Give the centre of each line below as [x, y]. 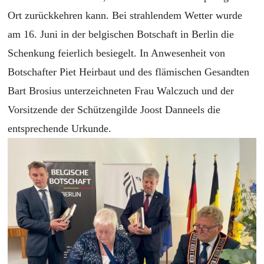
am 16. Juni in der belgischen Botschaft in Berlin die [121, 34]
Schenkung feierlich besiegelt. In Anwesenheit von [117, 53]
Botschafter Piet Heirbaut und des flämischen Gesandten [129, 72]
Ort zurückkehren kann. [60, 15]
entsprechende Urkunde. [60, 128]
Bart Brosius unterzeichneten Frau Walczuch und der [121, 90]
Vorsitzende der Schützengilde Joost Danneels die [114, 109]
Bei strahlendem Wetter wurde [177, 15]
